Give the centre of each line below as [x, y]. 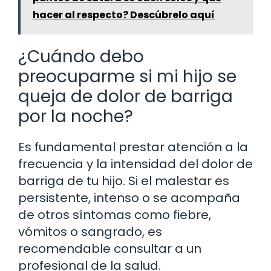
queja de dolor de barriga [126, 96]
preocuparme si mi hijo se [127, 76]
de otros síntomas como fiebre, [115, 214]
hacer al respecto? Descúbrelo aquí [124, 15]
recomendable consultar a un [110, 248]
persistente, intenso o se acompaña [129, 198]
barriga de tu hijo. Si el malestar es [124, 181]
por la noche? [76, 116]
